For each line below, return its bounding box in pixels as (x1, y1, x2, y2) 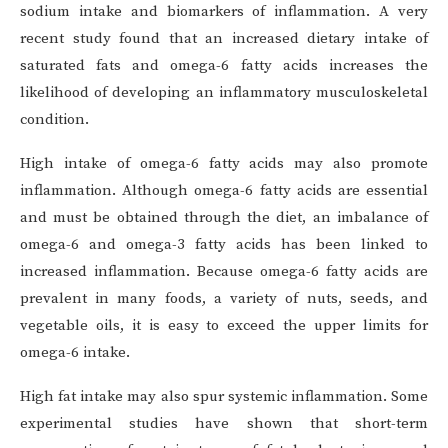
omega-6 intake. (20, 343, 130, 363)
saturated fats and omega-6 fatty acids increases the (20, 56, 428, 76)
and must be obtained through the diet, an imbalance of (20, 208, 428, 228)
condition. (20, 110, 89, 130)
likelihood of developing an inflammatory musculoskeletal (20, 83, 428, 103)
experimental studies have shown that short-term (20, 414, 428, 434)
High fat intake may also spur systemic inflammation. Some (20, 387, 428, 407)
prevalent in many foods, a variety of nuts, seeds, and (20, 289, 428, 309)
